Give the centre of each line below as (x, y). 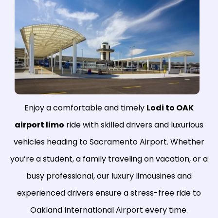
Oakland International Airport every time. (109, 210)
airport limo (39, 125)
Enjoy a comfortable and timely (85, 108)
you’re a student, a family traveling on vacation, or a (109, 159)
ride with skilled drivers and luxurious (134, 125)
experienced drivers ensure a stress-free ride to (109, 193)
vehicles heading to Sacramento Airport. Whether (109, 142)
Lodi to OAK (170, 108)
